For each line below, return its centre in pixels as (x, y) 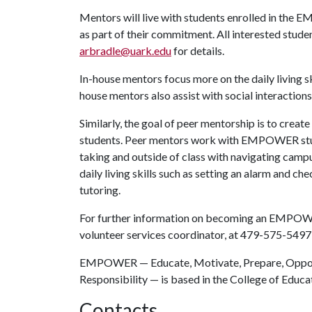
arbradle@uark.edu (125, 50)
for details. (198, 50)
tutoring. (100, 190)
